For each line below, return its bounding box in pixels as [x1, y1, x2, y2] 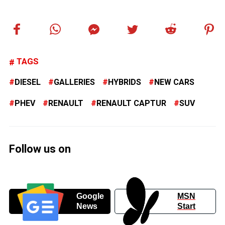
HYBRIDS [108, 77, 141, 87]
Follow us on [9, 143, 71, 156]
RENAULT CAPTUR [96, 98, 166, 108]
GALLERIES [54, 77, 95, 87]
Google [76, 191, 104, 200]
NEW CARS [154, 77, 194, 87]
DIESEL [15, 77, 41, 87]
